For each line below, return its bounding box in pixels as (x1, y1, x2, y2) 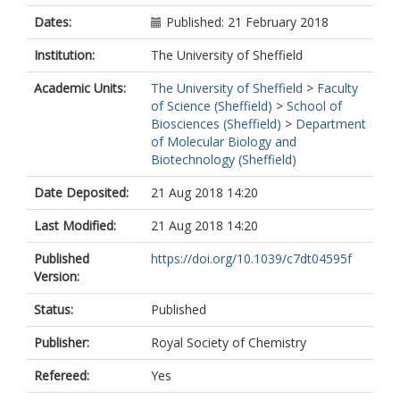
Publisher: (34, 334, 89, 351)
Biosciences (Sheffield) (151, 115, 281, 132)
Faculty (317, 79, 358, 96)
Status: (34, 301, 73, 318)
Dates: (34, 13, 71, 30)
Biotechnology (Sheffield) (151, 151, 296, 168)
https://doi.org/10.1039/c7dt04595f (151, 250, 352, 267)
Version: (34, 268, 79, 285)
